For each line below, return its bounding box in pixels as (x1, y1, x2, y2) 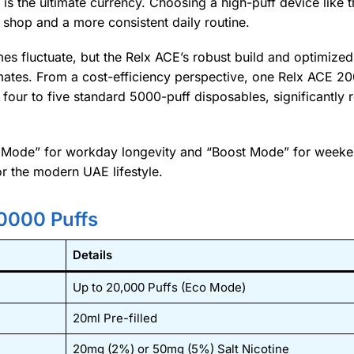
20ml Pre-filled (72, 310, 157, 326)
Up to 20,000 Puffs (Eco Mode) (72, 279, 246, 295)
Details (72, 247, 112, 262)
